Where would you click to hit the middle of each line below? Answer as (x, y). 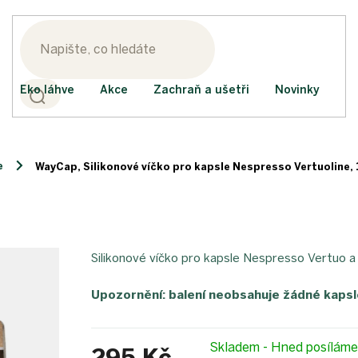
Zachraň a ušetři (201, 90)
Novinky (297, 90)
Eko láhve (47, 90)
